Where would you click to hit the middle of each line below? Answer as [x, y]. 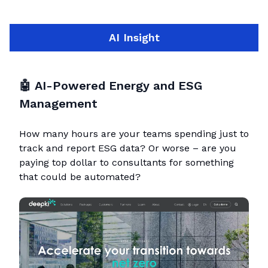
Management [58, 103]
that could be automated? [80, 176]
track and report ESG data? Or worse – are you [128, 148]
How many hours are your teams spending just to [134, 133]
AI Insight [134, 37]
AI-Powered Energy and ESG [118, 85]
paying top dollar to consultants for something [127, 162]
